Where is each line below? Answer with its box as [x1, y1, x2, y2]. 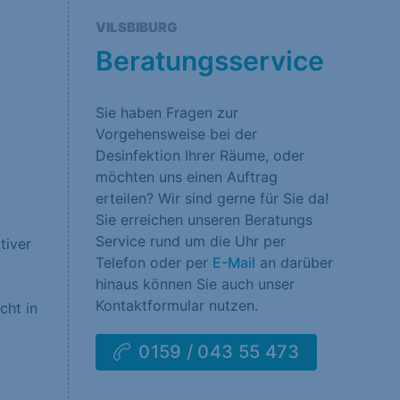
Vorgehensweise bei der [96, 124, 257, 143]
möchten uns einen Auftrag [96, 167, 278, 186]
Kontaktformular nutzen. [96, 296, 258, 314]
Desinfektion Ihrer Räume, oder [96, 146, 304, 164]
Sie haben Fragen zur [96, 103, 238, 121]
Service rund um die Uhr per [96, 231, 286, 250]
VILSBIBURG [96, 18, 178, 36]
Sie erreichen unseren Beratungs [96, 210, 312, 229]
